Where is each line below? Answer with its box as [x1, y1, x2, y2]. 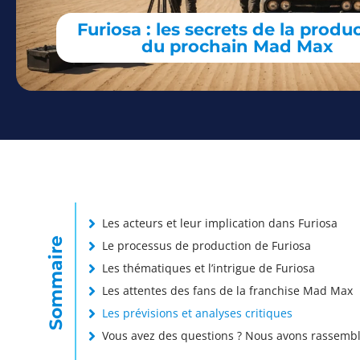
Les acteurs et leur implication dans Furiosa [102, 215, 337, 231]
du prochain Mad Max [141, 36, 333, 57]
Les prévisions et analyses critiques [102, 305, 292, 321]
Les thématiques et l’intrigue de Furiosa [102, 260, 315, 276]
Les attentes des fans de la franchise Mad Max [102, 283, 353, 299]
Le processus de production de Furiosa [102, 238, 311, 254]
